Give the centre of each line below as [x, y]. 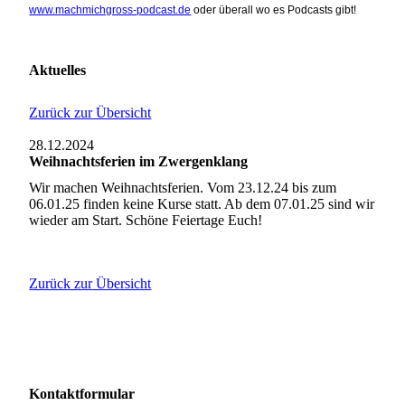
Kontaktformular [82, 394]
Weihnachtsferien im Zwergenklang [139, 162]
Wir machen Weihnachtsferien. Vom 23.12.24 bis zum [183, 188]
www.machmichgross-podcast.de [110, 9]
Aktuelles [58, 70]
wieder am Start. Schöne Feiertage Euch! [146, 221]
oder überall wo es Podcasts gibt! [274, 9]
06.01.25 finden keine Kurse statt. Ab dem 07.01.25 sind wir [202, 204]
